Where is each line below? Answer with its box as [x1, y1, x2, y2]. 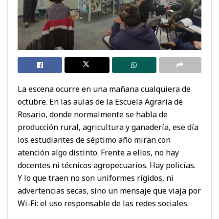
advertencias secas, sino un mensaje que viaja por [18, 185, 201, 196]
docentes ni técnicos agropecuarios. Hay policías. [18, 159, 196, 171]
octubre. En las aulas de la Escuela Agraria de [18, 96, 183, 107]
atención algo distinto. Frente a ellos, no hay [18, 147, 179, 158]
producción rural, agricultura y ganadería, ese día [18, 121, 198, 132]
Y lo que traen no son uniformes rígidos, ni [18, 172, 174, 183]
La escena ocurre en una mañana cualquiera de [18, 83, 191, 94]
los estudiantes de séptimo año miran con [18, 134, 171, 145]
